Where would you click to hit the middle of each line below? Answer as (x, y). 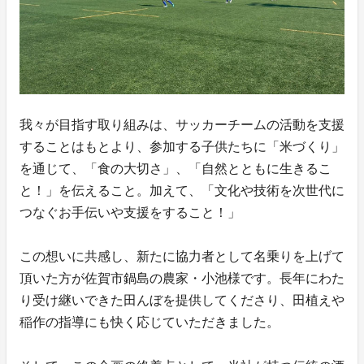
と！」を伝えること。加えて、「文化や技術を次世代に (182, 191)
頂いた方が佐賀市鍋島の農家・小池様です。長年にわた (182, 279)
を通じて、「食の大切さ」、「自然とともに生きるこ (175, 169)
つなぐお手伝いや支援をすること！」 (130, 213)
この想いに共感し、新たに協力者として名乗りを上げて (182, 257)
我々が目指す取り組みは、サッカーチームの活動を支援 (182, 125)
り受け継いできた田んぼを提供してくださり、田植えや (182, 301)
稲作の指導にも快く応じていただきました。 (149, 323)
